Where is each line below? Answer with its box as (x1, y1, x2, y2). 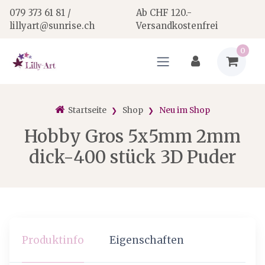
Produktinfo (22, 233, 85, 247)
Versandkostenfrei (136, 20, 219, 31)
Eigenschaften (109, 233, 184, 247)
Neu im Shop (159, 104, 210, 115)
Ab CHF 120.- (136, 7, 192, 18)
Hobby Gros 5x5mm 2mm (24, 125, 241, 148)
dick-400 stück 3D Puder (29, 146, 236, 169)
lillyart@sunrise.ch (9, 20, 95, 31)
